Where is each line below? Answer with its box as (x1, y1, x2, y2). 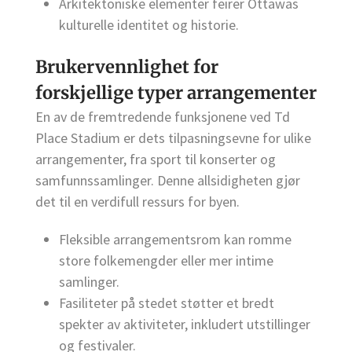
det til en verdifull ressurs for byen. (35, 192, 240, 211)
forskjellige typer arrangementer (35, 82, 317, 104)
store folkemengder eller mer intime (59, 251, 273, 270)
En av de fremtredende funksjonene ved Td (35, 108, 290, 126)
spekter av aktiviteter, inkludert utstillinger (59, 315, 310, 334)
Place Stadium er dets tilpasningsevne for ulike (35, 129, 311, 148)
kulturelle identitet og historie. (59, 16, 239, 35)
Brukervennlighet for (35, 56, 218, 79)
